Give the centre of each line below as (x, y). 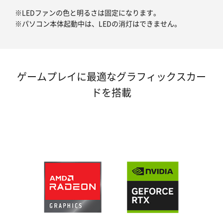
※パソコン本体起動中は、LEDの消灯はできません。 (98, 23)
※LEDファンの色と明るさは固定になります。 (88, 12)
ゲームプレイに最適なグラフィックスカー (111, 76)
